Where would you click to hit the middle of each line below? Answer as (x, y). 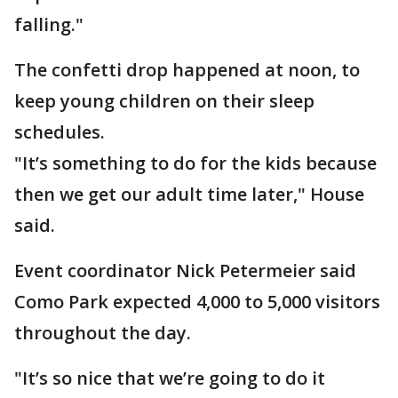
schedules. (60, 132)
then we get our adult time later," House (189, 194)
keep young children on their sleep (164, 101)
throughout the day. (103, 333)
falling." (49, 24)
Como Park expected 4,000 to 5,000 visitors (197, 302)
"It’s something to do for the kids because (195, 163)
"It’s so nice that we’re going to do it (170, 378)
